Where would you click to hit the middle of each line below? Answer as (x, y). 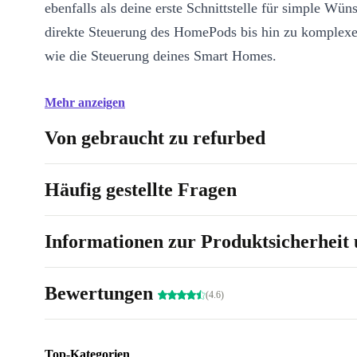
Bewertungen (101, 293)
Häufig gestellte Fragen (141, 190)
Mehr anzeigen (85, 102)
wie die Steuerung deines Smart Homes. (161, 56)
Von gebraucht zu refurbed (155, 138)
